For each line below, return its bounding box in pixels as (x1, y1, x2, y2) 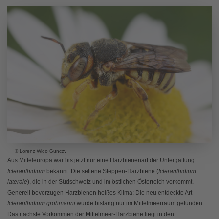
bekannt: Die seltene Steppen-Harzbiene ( (45, 167, 158, 175)
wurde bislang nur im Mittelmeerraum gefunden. (75, 199, 204, 207)
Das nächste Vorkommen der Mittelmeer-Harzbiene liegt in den (7, 210, 174, 218)
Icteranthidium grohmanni (7, 199, 75, 207)
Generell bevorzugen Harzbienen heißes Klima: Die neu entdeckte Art (7, 189, 192, 196)
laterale (7, 178, 27, 185)
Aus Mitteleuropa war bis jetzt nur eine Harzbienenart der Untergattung (7, 156, 195, 164)
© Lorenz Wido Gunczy (15, 148, 66, 153)
